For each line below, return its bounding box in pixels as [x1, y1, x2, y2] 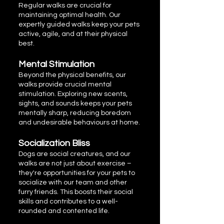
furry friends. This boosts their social [18, 188, 133, 195]
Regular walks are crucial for [18, 2, 111, 9]
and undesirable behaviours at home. [18, 119, 140, 126]
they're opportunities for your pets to [18, 169, 135, 176]
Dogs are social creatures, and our [18, 150, 130, 157]
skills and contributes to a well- [18, 198, 118, 205]
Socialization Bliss [18, 138, 90, 148]
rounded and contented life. [18, 207, 109, 214]
